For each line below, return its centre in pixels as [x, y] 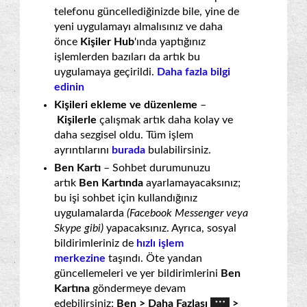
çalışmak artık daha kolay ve [166, 120]
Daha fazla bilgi [194, 72]
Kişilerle [78, 120]
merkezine [80, 258]
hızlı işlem [160, 243]
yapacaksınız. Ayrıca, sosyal [170, 228]
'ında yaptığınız [170, 41]
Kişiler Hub [107, 41]
